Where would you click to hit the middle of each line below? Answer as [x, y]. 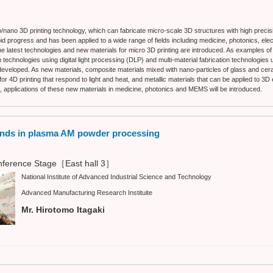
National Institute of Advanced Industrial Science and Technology [116, 176]
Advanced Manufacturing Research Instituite [87, 192]
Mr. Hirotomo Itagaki [63, 209]
